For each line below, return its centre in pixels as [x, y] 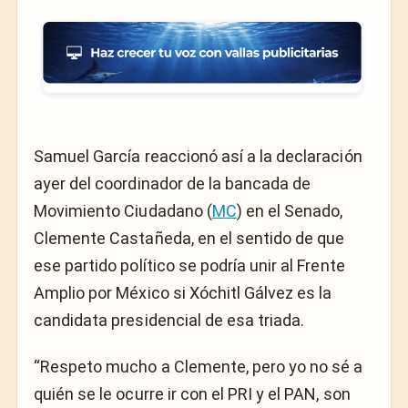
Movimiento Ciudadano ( [123, 210]
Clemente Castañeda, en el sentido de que [189, 238]
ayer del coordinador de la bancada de [173, 183]
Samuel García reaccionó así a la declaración [198, 156]
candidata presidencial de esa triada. [169, 320]
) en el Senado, [290, 210]
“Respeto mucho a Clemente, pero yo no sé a [199, 366]
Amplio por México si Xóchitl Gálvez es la [183, 292]
